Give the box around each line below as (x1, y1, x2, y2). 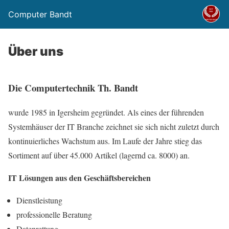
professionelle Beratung (16, 209, 92, 220)
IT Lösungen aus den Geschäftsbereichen (8, 172, 151, 184)
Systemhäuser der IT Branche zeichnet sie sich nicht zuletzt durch (8, 121, 219, 132)
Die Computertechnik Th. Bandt (8, 80, 138, 95)
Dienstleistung (16, 195, 62, 206)
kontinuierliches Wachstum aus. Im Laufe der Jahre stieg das (8, 135, 202, 147)
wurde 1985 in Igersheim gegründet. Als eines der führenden (8, 107, 204, 118)
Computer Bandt (8, 9, 72, 19)
